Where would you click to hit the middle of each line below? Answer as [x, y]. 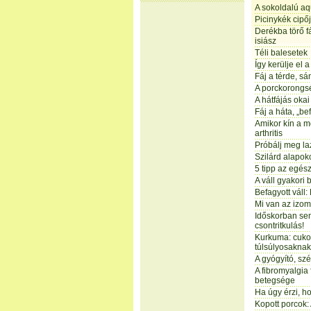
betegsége [275, 280]
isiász [266, 41]
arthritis [269, 133]
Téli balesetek [281, 53]
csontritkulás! [279, 226]
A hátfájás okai [282, 100]
